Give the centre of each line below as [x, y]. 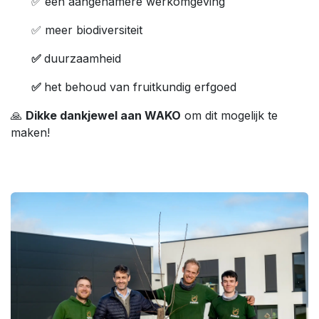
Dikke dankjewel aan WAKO [103, 115]
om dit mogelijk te [229, 115]
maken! [30, 132]
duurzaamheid [82, 58]
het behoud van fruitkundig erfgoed [140, 87]
